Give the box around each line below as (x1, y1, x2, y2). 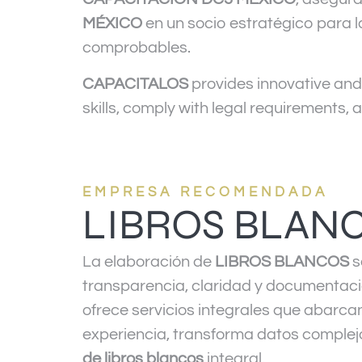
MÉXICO (82, 15, 142, 32)
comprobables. (82, 40, 191, 57)
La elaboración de (82, 254, 215, 271)
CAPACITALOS (82, 75, 188, 92)
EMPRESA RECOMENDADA (82, 185, 328, 200)
